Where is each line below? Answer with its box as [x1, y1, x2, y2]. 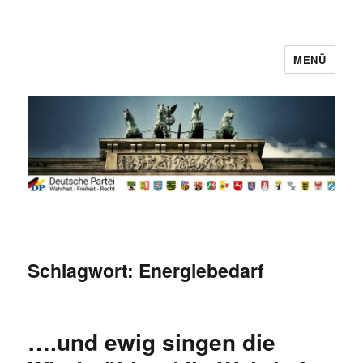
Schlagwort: [28, 256, 139, 284]
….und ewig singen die [28, 324, 276, 358]
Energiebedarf [139, 256, 265, 284]
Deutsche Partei [28, 57, 170, 84]
